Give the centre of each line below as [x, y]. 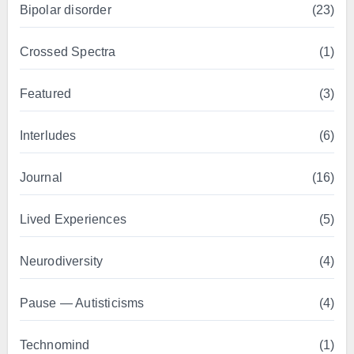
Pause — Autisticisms [82, 303]
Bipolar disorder [65, 10]
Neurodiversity [61, 261]
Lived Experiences [73, 219]
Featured [45, 94]
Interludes [48, 136]
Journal [41, 177]
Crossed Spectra [68, 52]
